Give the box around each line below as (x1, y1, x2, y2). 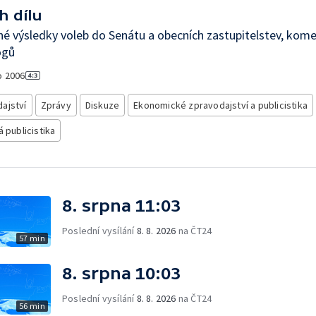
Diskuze (85, 99, 120, 111)
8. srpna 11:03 (62, 196, 181, 215)
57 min (18, 233, 45, 243)
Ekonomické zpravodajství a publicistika (133, 99, 308, 111)
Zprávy (40, 99, 71, 111)
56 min (18, 300, 45, 311)
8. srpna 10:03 (62, 264, 181, 283)
